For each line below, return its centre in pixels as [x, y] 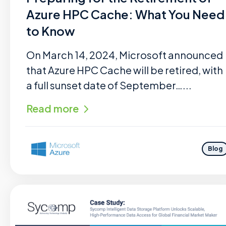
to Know [51, 31]
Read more [52, 108]
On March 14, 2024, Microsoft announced [125, 55]
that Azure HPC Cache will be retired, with [125, 70]
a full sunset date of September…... [109, 85]
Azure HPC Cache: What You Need [125, 14]
